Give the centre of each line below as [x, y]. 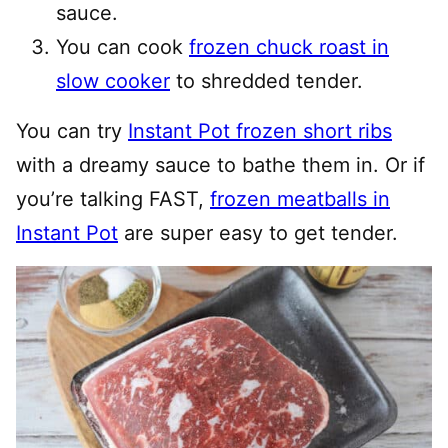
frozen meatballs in [300, 199]
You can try [72, 131]
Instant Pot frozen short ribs [260, 131]
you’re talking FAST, [113, 199]
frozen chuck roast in [289, 47]
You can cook [122, 47]
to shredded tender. [266, 81]
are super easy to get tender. [258, 233]
